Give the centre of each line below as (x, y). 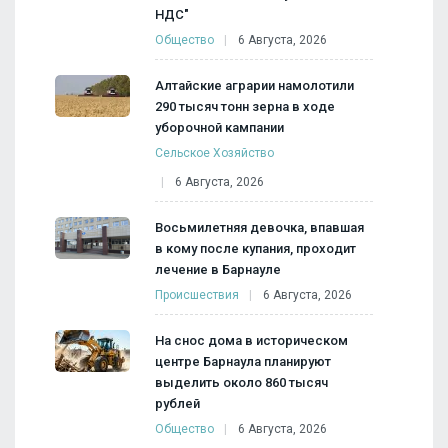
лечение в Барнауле (218, 269)
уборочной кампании (219, 127)
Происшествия (197, 294)
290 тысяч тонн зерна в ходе (245, 106)
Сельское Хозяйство (214, 152)
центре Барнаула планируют (243, 361)
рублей (177, 403)
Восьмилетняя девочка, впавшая (259, 227)
